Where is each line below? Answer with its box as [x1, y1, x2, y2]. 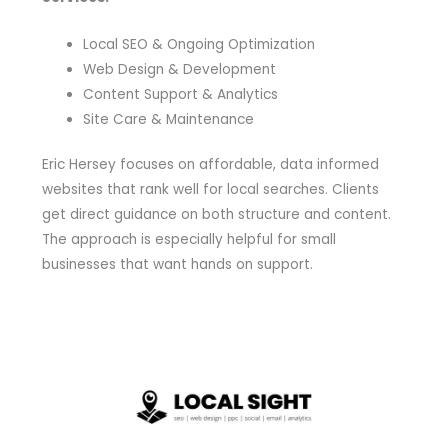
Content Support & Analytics [82, 84, 278, 104]
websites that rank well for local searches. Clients [41, 180, 379, 200]
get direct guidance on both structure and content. [41, 205, 391, 225]
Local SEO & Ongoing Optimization [82, 34, 315, 54]
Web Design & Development [82, 59, 276, 79]
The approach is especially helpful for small [41, 230, 336, 250]
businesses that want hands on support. [41, 255, 313, 275]
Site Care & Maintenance [82, 109, 254, 129]
